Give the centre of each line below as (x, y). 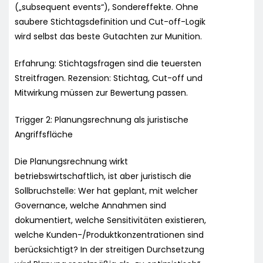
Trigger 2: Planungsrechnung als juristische (102, 119)
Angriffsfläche (44, 134)
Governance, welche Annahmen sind (90, 205)
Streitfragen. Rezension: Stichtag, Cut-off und (109, 78)
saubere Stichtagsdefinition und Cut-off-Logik (110, 21)
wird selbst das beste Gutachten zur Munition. (108, 36)
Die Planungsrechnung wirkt (71, 161)
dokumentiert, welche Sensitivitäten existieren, (110, 220)
